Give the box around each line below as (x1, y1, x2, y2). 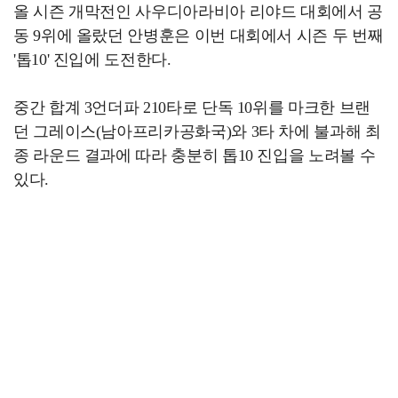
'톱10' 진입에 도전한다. (13, 51, 171, 68)
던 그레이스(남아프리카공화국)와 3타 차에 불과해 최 (13, 123, 381, 140)
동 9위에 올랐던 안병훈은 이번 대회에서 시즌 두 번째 (13, 27, 384, 44)
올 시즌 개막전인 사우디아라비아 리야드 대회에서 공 (13, 3, 383, 20)
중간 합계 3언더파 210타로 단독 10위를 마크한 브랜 (13, 99, 370, 116)
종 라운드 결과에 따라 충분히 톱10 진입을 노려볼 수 (13, 147, 376, 164)
